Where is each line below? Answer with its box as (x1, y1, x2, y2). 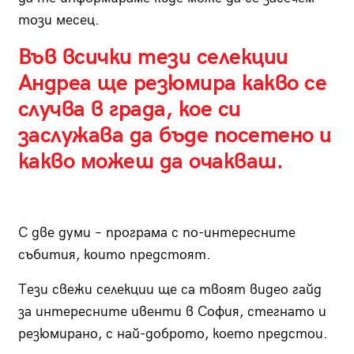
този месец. (17, 12, 100, 29)
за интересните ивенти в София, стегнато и (17, 303, 326, 321)
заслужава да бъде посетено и (17, 122, 332, 149)
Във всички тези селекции (17, 44, 288, 71)
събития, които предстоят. (17, 247, 211, 264)
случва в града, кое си (17, 96, 241, 123)
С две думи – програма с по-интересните (17, 224, 296, 242)
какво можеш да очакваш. (17, 149, 283, 175)
